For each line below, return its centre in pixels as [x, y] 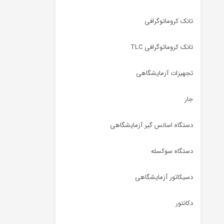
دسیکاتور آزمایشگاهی [164, 177]
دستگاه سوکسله [172, 151]
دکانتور [184, 203]
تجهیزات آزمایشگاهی [164, 73]
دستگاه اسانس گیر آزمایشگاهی [151, 125]
